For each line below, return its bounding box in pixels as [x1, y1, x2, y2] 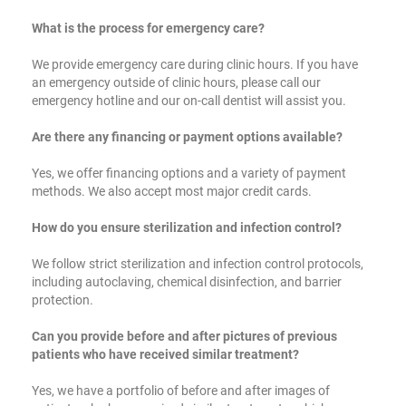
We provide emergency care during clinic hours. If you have [32, 56, 358, 72]
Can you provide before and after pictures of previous [32, 328, 337, 343]
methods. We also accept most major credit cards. [32, 183, 312, 198]
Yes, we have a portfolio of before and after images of [32, 382, 330, 398]
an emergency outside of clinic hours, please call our [32, 74, 321, 90]
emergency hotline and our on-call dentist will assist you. [32, 92, 346, 108]
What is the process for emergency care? [32, 20, 265, 35]
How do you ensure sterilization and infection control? [32, 219, 342, 235]
